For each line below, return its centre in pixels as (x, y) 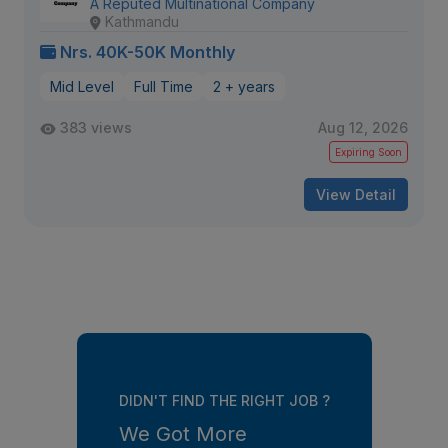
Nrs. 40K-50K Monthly (148, 52)
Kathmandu (142, 21)
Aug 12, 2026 (363, 127)
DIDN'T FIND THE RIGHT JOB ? (224, 400)
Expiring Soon (368, 152)
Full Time (163, 86)
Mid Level (82, 86)
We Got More (182, 434)
